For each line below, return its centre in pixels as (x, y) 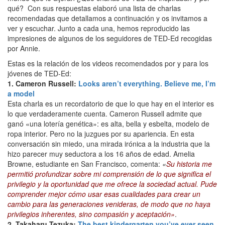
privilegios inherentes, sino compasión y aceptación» (91, 214)
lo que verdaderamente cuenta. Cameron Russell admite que (105, 114)
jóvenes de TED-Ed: (39, 74)
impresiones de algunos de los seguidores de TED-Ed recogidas (110, 38)
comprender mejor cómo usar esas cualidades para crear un (104, 194)
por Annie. (24, 48)
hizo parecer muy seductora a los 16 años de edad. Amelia (101, 154)
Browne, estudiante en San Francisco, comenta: (85, 164)
